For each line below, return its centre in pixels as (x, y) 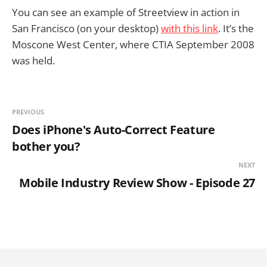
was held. (33, 61)
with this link (190, 29)
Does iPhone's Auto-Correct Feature (114, 130)
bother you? (46, 147)
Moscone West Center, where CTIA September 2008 (133, 45)
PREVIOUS (28, 112)
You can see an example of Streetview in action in (126, 13)
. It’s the (236, 29)
